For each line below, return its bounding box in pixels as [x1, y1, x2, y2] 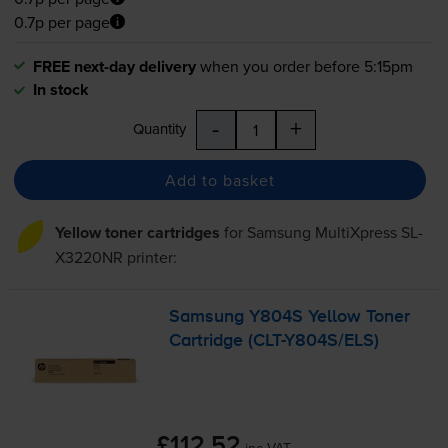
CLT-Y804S [253, 332, 339, 351]
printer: [122, 246, 177, 269]
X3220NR [54, 246, 123, 269]
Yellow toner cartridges [54, 221, 220, 245]
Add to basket [164, 168, 275, 191]
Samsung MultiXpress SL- [246, 221, 423, 244]
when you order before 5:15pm [199, 55, 413, 78]
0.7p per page [13, 10, 110, 33]
